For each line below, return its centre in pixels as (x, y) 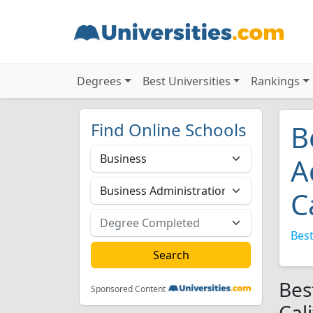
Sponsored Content (128, 289)
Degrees (99, 81)
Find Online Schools (169, 130)
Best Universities (186, 81)
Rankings (276, 81)
